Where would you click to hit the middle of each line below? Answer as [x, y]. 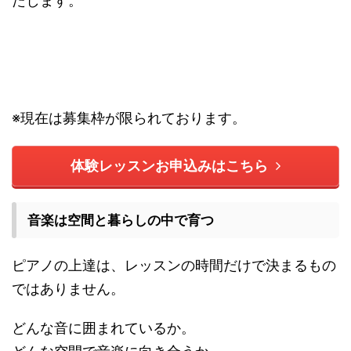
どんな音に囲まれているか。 [103, 328]
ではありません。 [68, 289]
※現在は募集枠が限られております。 [129, 118]
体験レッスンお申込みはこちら [169, 166]
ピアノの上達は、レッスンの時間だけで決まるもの [174, 266]
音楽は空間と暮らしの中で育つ [121, 221]
